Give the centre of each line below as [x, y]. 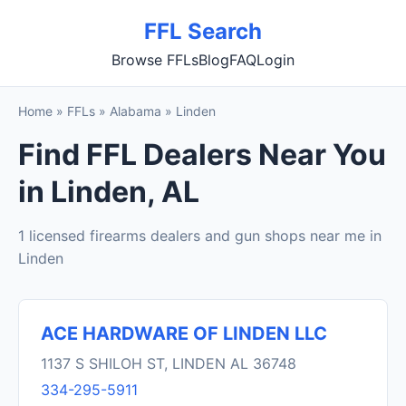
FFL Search [203, 31]
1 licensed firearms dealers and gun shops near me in [200, 236]
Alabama [135, 111]
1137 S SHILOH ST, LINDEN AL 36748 [169, 363]
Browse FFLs [155, 60]
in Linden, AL [109, 192]
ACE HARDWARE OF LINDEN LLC [184, 333]
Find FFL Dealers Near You [202, 155]
